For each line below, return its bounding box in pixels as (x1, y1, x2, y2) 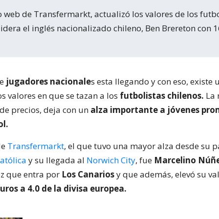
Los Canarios (62, 169, 114, 180)
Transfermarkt (7, 140, 64, 152)
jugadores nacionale (6, 76, 91, 87)
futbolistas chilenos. (120, 90, 204, 101)
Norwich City (87, 154, 135, 166)
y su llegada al (26, 154, 87, 166)
